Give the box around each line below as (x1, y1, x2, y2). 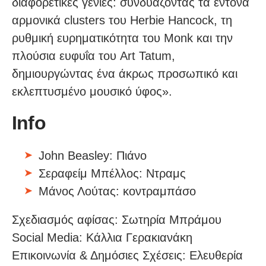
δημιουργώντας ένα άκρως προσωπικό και (12, 66, 237, 80)
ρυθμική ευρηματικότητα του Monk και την (12, 31, 233, 45)
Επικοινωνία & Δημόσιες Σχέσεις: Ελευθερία (12, 248, 243, 262)
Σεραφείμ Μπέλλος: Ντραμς (39, 166, 186, 180)
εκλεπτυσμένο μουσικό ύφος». (12, 84, 172, 98)
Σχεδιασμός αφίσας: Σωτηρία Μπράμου (12, 213, 221, 226)
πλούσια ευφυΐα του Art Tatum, (12, 49, 175, 62)
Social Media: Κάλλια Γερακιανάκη (12, 230, 192, 244)
